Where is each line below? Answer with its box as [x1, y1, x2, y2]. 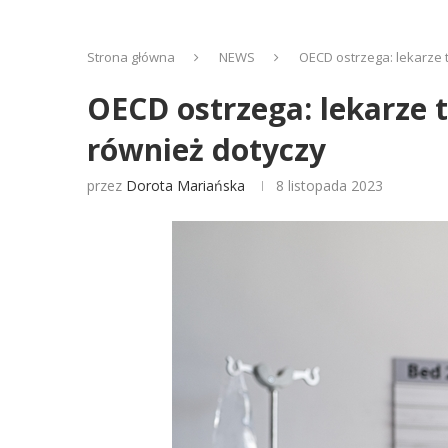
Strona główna [87, 48, 175, 66]
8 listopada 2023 [276, 176, 383, 195]
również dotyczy [87, 129, 326, 170]
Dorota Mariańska [126, 176, 245, 195]
